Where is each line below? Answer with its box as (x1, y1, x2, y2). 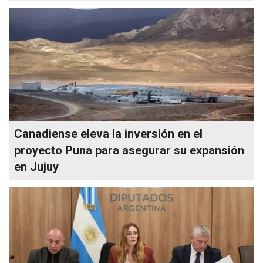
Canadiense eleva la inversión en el (14, 126, 203, 141)
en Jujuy (14, 159, 59, 174)
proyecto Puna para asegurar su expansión (14, 143, 244, 157)
